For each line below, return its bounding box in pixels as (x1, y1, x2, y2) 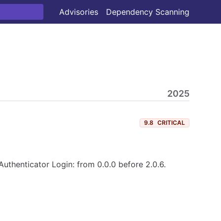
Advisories (59, 7, 98, 17)
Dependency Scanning (106, 7, 189, 17)
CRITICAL (157, 119, 185, 126)
